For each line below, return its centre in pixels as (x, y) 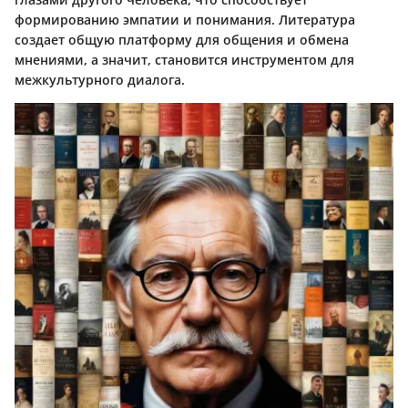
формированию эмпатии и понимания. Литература (185, 19)
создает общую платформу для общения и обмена (182, 39)
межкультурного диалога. (100, 79)
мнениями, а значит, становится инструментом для (184, 59)
